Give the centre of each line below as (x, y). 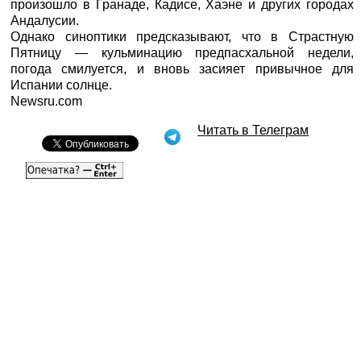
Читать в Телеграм (253, 130)
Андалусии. (45, 20)
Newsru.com (47, 101)
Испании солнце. (62, 85)
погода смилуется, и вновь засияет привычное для (182, 68)
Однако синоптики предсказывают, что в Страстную (182, 36)
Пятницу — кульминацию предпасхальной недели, (182, 52)
